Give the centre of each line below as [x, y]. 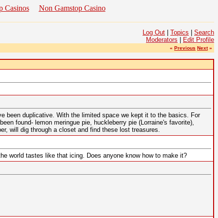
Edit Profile [199, 39]
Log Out [154, 32]
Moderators [162, 39]
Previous [185, 48]
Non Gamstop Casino [72, 8]
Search [204, 32]
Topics [180, 32]
